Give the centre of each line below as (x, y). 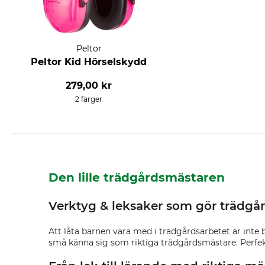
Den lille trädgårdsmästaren (137, 177)
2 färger (89, 99)
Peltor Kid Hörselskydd (89, 62)
